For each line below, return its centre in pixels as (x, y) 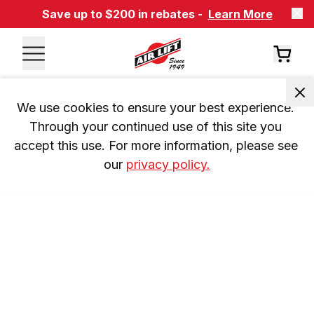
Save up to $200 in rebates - (122, 14)
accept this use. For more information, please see (156, 145)
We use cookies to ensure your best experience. (155, 108)
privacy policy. (168, 164)
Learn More (240, 14)
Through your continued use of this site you (155, 127)
